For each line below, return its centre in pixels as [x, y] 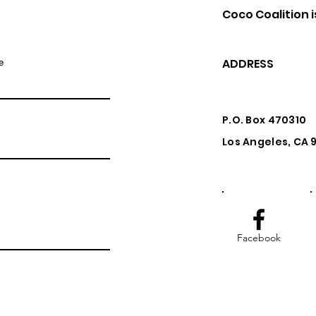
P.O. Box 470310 [265, 120]
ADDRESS [248, 64]
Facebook [259, 238]
